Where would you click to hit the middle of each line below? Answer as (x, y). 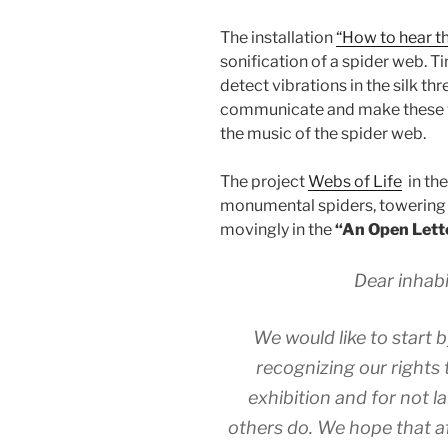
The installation (278, 38)
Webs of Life (355, 182)
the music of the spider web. (323, 134)
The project (264, 182)
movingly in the (277, 230)
